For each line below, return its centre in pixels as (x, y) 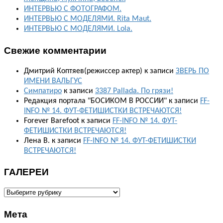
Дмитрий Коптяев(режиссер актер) (83, 71)
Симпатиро (43, 91)
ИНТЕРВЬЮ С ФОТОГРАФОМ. (73, 9)
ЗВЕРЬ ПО (192, 71)
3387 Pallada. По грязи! (134, 91)
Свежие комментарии (55, 50)
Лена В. (37, 141)
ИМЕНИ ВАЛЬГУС (53, 81)
